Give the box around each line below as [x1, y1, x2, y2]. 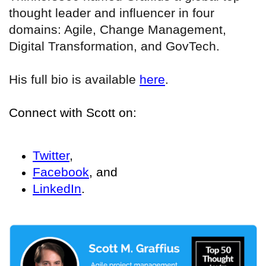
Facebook [33, 165, 89, 179]
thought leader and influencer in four [9, 6, 214, 20]
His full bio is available [9, 72, 140, 87]
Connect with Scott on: [9, 106, 137, 120]
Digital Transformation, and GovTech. [9, 39, 220, 53]
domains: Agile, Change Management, [9, 23, 226, 37]
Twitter [33, 148, 69, 163]
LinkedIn [33, 182, 81, 196]
